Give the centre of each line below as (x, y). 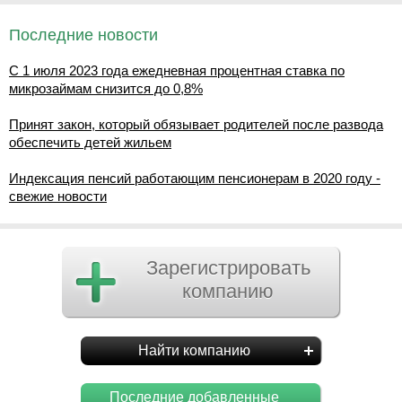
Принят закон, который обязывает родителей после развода (196, 124)
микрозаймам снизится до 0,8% (106, 88)
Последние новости (83, 35)
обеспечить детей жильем (90, 142)
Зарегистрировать (228, 268)
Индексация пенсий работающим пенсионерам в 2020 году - (195, 178)
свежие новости (58, 196)
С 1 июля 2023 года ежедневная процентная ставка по (177, 70)
